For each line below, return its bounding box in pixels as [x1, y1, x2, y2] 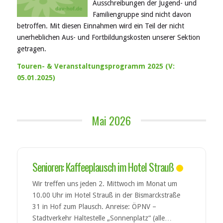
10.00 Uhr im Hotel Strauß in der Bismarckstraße [32, 191, 180, 200]
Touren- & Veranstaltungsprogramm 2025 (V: [16, 62, 175, 71]
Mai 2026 [92, 112, 131, 129]
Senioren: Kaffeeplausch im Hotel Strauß [32, 159, 174, 175]
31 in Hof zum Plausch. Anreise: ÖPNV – [32, 203, 156, 211]
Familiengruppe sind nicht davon [92, 10, 191, 19]
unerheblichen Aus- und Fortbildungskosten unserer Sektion [16, 33, 200, 42]
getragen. [16, 45, 46, 53]
